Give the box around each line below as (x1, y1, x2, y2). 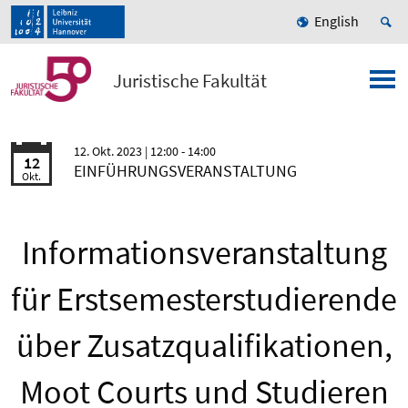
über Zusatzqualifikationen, (15, 325, 393, 367)
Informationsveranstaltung (21, 232, 387, 274)
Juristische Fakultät (113, 68, 268, 94)
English (314, 12, 359, 31)
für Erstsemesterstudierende (11, 279, 397, 321)
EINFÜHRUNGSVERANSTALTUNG (74, 160, 297, 182)
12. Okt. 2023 (74, 143, 145, 160)
